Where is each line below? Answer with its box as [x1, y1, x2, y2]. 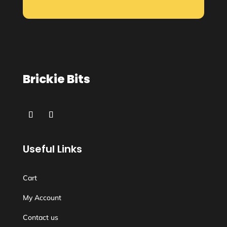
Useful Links [22, 142, 82, 156]
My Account [22, 193, 61, 202]
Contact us [22, 213, 58, 222]
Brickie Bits [22, 71, 90, 87]
